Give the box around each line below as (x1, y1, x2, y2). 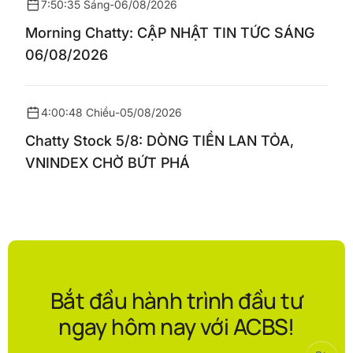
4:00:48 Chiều (41, 106, 115, 119)
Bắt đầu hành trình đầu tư (50, 285, 303, 315)
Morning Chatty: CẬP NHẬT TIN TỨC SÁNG (25, 24, 314, 41)
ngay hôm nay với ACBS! (58, 311, 295, 341)
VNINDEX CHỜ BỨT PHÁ (25, 154, 190, 171)
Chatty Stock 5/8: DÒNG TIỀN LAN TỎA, (25, 132, 294, 149)
